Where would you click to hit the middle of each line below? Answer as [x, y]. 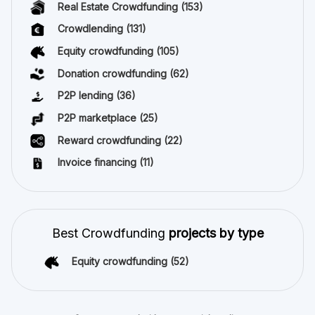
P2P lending [87, 91]
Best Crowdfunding [110, 229]
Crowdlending [92, 25]
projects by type [216, 229]
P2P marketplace [98, 114]
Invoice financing [98, 158]
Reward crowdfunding [111, 136]
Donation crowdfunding [114, 69]
